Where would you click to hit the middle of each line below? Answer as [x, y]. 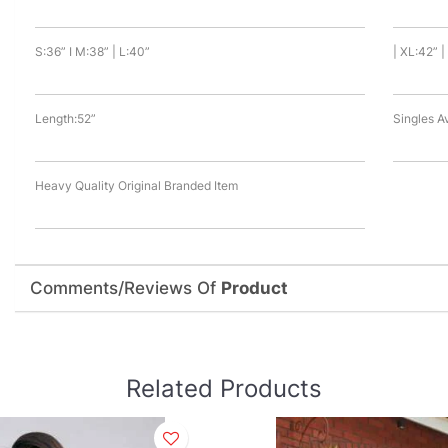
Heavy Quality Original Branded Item [136, 186]
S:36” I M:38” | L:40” [92, 52]
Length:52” [65, 119]
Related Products [224, 389]
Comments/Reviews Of [125, 288]
